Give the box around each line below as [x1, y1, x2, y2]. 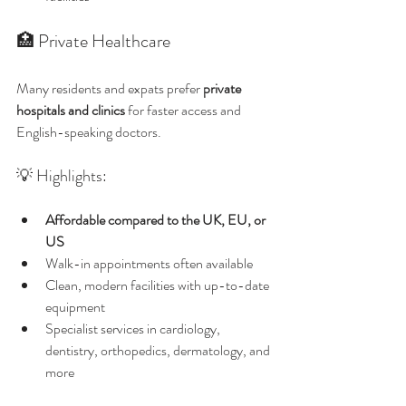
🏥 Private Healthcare [16, 28, 170, 54]
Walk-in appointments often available [45, 253, 253, 274]
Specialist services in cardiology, [45, 318, 223, 339]
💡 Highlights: [16, 164, 107, 188]
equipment [45, 296, 105, 317]
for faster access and [125, 100, 244, 121]
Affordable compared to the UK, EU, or [45, 209, 268, 230]
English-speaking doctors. [16, 121, 161, 142]
